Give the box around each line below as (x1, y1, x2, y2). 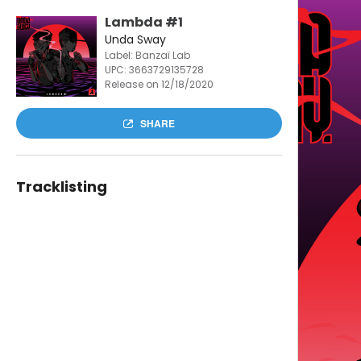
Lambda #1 (104, 13, 183, 31)
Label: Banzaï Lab (104, 48, 190, 62)
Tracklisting (15, 176, 107, 197)
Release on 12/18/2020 (104, 77, 214, 91)
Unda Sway (104, 31, 166, 48)
